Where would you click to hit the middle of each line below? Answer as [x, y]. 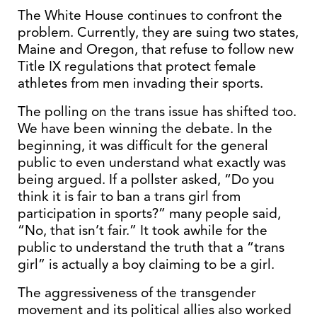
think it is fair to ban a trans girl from [129, 196]
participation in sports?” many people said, [149, 213]
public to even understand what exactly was [152, 162]
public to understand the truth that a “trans [151, 247]
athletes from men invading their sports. [140, 83]
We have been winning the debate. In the [145, 128]
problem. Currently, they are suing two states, [158, 32]
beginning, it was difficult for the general [143, 145]
